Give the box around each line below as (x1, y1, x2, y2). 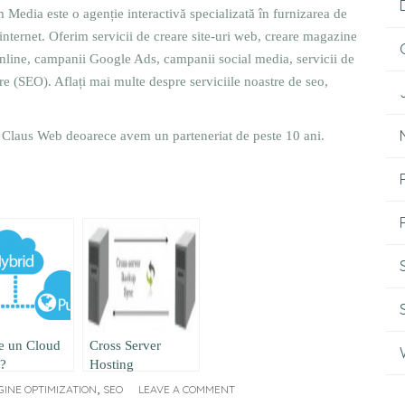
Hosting (89, 357, 134, 372)
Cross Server (89, 338, 161, 353)
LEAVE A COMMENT (138, 382, 235, 396)
